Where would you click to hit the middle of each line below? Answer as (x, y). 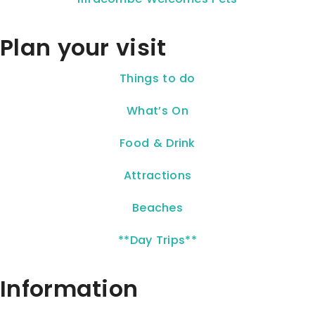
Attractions (157, 175)
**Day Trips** (157, 240)
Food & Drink (157, 143)
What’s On (157, 111)
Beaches (157, 208)
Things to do (157, 78)
